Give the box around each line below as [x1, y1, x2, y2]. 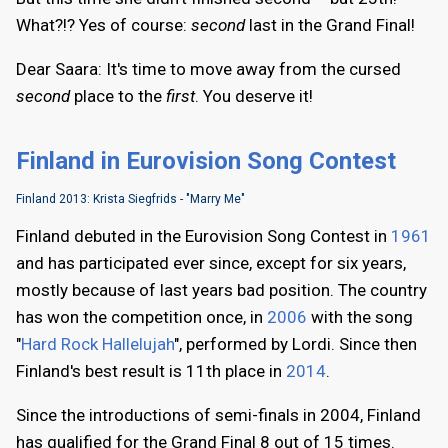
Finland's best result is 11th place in [16, 360, 286, 381]
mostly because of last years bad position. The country [16, 279, 427, 300]
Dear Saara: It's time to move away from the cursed [16, 58, 401, 79]
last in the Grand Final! [245, 14, 415, 35]
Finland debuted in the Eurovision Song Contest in [16, 225, 391, 246]
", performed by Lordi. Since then [174, 333, 417, 354]
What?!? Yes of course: [16, 14, 191, 35]
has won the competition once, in [16, 306, 263, 327]
